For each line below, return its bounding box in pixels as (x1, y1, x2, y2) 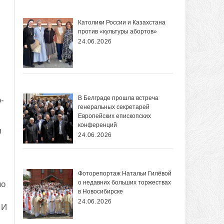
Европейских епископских (78, 112, 151, 120)
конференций (78, 121, 117, 129)
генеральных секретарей (78, 103, 149, 111)
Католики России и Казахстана (78, 19, 165, 26)
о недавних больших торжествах (78, 179, 171, 186)
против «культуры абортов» (78, 28, 157, 35)
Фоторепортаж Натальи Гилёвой (78, 170, 171, 177)
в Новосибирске (78, 188, 123, 195)
